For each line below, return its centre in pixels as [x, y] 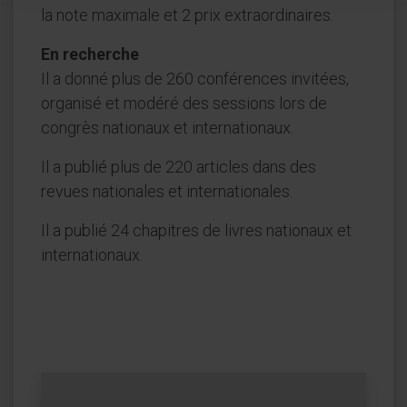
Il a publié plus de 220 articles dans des [179, 167]
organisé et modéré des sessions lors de [184, 103]
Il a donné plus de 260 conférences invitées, [195, 79]
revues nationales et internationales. [167, 191]
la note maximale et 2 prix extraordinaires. [187, 15]
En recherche [90, 54]
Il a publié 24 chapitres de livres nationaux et [196, 230]
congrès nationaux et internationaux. [167, 128]
